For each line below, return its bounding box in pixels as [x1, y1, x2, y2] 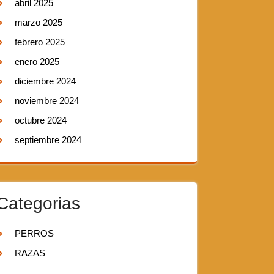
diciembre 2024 [15, 76, 76, 86]
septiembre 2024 [15, 135, 81, 145]
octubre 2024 [15, 115, 67, 125]
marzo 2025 [15, 17, 62, 28]
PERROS [15, 228, 54, 239]
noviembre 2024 [15, 95, 79, 106]
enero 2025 [15, 56, 59, 67]
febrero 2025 [15, 37, 65, 47]
